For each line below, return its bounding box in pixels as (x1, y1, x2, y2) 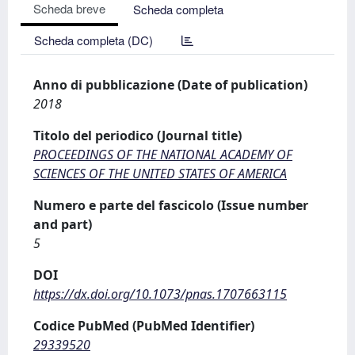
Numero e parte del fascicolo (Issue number (33, 197, 308, 214)
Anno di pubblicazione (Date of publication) (33, 76, 307, 94)
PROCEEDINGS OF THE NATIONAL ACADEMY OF (33, 146, 292, 163)
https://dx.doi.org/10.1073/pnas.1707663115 (33, 285, 287, 303)
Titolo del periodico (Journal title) (33, 127, 242, 144)
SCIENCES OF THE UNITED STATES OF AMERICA (33, 165, 287, 182)
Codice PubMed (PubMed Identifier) (33, 317, 254, 334)
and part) (33, 216, 92, 233)
